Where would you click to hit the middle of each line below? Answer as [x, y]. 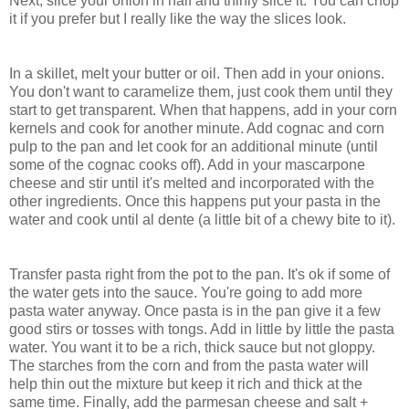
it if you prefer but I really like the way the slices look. [178, 19]
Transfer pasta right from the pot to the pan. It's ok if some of [199, 275]
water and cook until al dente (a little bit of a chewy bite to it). [202, 220]
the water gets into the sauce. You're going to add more [186, 293]
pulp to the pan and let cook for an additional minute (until [194, 147]
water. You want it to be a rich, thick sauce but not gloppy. [192, 348]
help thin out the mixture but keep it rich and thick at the [186, 384]
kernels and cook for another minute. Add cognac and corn [197, 129]
